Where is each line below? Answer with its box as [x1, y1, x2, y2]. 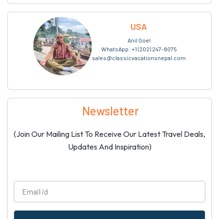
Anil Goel [127, 37, 151, 44]
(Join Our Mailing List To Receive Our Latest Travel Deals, [14, 129, 205, 139]
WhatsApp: [101, 45, 131, 52]
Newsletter [82, 104, 139, 118]
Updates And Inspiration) [67, 142, 152, 152]
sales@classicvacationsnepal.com [92, 54, 186, 61]
